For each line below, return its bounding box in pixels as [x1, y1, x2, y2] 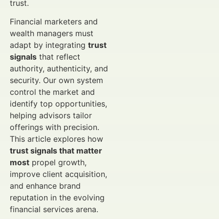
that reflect [37, 52, 80, 62]
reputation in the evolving [10, 193, 105, 203]
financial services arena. [10, 204, 98, 215]
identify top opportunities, [10, 99, 107, 109]
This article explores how [10, 134, 103, 144]
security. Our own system [10, 75, 103, 86]
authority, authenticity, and [10, 64, 108, 74]
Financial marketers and [10, 17, 98, 27]
